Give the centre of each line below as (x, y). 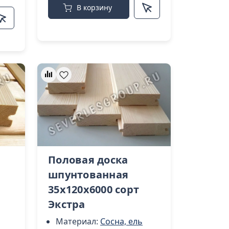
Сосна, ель (121, 222)
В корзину (94, 8)
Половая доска (88, 160)
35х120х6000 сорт (94, 190)
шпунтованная (88, 175)
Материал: (78, 222)
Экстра (67, 204)
